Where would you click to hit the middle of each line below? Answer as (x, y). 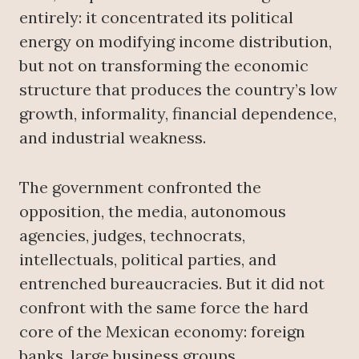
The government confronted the (140, 188)
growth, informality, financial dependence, (178, 114)
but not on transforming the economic (164, 66)
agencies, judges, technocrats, (132, 236)
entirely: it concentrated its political (156, 18)
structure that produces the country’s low (178, 90)
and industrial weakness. (113, 138)
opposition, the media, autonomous (153, 212)
